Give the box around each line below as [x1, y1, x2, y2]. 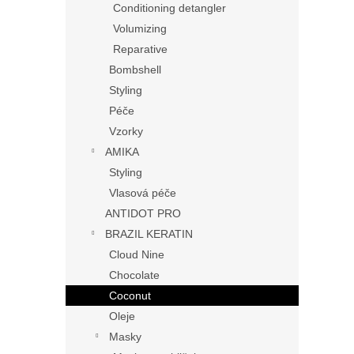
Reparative [113, 42, 168, 55]
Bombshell [109, 62, 161, 76]
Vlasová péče [109, 186, 176, 199]
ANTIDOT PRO [105, 206, 181, 220]
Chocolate [109, 268, 160, 281]
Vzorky [109, 124, 143, 137]
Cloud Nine [109, 247, 164, 261]
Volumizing [113, 21, 167, 35]
